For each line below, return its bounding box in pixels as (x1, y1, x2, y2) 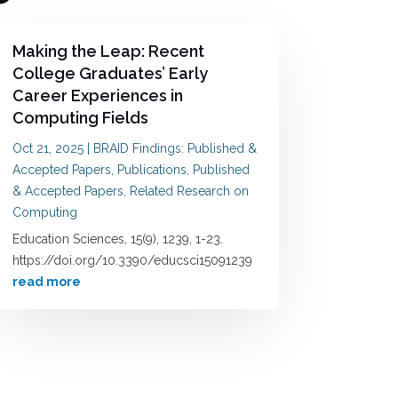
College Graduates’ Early (12, 63, 208, 83)
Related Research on (129, 183, 249, 198)
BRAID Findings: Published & (92, 140, 257, 155)
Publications (116, 162, 187, 177)
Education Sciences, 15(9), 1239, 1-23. (12, 231, 223, 246)
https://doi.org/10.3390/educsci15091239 (12, 252, 252, 267)
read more (12, 274, 81, 289)
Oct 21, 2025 (12, 140, 84, 155)
